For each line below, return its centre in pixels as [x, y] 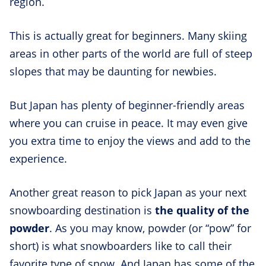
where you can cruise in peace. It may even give [129, 123]
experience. [38, 158]
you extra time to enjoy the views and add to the [130, 140]
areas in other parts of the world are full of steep [131, 53]
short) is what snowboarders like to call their [121, 246]
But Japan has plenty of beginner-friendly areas [127, 105]
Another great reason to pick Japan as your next [128, 192]
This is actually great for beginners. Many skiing [128, 35]
